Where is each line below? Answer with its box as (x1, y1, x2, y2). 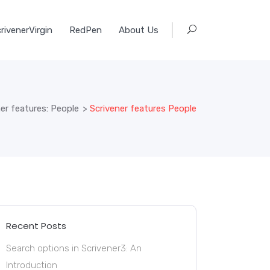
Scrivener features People (90, 102, 196, 114)
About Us (119, 24, 159, 35)
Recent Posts (6, 219, 67, 232)
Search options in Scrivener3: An (6, 243, 142, 254)
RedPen (69, 24, 102, 35)
